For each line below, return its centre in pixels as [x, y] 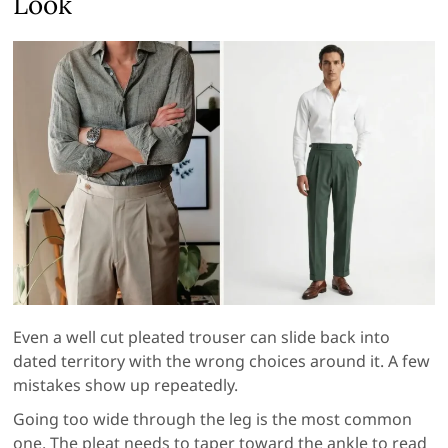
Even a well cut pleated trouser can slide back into [202, 336]
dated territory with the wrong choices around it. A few [222, 360]
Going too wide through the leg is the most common [213, 418]
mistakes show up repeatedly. [126, 384]
